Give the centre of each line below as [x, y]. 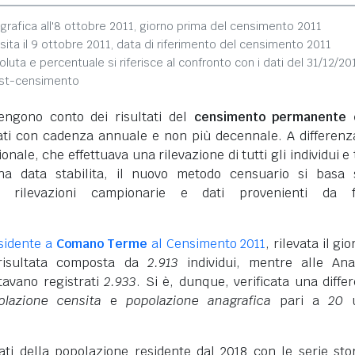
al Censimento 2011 [207, 244]
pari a [300, 301]
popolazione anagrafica [198, 301]
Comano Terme [102, 244]
